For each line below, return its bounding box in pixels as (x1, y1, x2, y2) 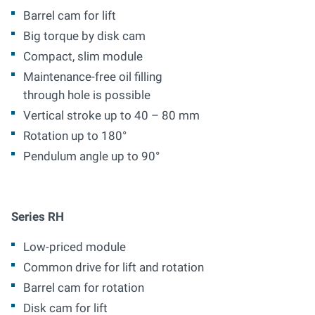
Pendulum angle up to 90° (23, 149, 160, 163)
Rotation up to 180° (23, 129, 127, 143)
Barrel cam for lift (23, 8, 116, 22)
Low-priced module (23, 240, 126, 254)
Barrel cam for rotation (23, 281, 144, 295)
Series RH (11, 210, 64, 224)
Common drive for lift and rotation (23, 260, 204, 274)
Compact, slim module (23, 49, 143, 63)
